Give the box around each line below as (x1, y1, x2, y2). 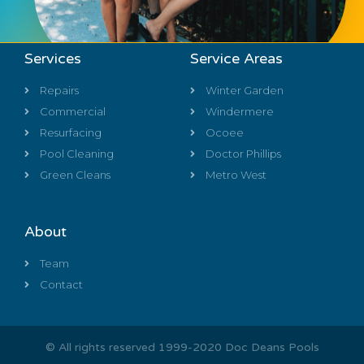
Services (24, 50, 81, 68)
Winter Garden (206, 84, 284, 97)
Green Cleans (40, 168, 110, 182)
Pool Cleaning (40, 147, 114, 161)
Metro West (206, 168, 266, 182)
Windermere (206, 105, 274, 119)
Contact (40, 278, 83, 292)
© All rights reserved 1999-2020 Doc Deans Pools (45, 340, 319, 355)
